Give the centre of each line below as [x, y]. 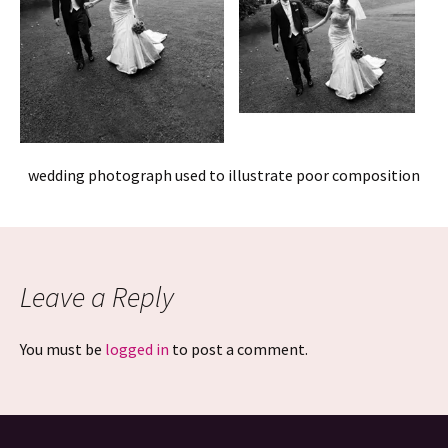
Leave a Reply [97, 297]
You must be [62, 349]
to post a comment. [238, 349]
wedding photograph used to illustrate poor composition [224, 175]
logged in [137, 349]
